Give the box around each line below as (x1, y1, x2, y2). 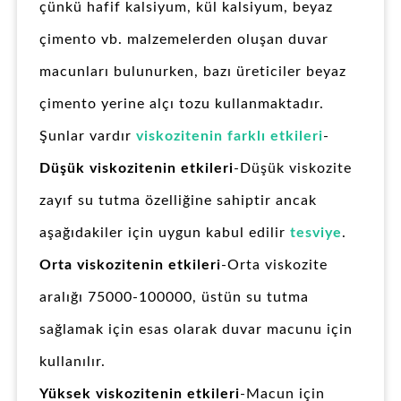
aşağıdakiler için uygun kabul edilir (39, 226, 290, 241)
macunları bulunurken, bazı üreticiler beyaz (39, 64, 346, 80)
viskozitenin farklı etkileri (136, 129, 323, 144)
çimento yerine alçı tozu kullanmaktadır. (39, 97, 324, 112)
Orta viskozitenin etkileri (39, 258, 221, 273)
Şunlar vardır (39, 129, 136, 144)
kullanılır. (39, 354, 106, 370)
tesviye (290, 226, 342, 241)
